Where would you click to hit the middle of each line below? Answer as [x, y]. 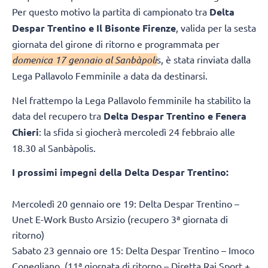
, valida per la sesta [216, 28]
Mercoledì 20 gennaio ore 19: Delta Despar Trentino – [126, 204]
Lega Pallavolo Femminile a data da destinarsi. [110, 76]
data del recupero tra [58, 115]
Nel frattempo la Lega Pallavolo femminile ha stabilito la [131, 100]
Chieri [25, 132]
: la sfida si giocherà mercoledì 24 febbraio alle [137, 131]
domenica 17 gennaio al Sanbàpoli [84, 60]
